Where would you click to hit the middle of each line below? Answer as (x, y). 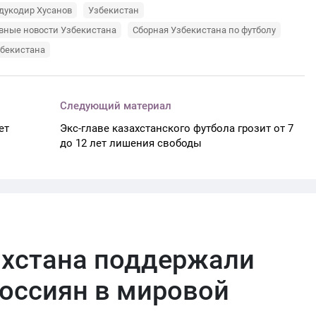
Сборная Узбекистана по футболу (204, 30)
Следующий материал (116, 106)
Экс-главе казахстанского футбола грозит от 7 (177, 128)
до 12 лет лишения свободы (131, 143)
